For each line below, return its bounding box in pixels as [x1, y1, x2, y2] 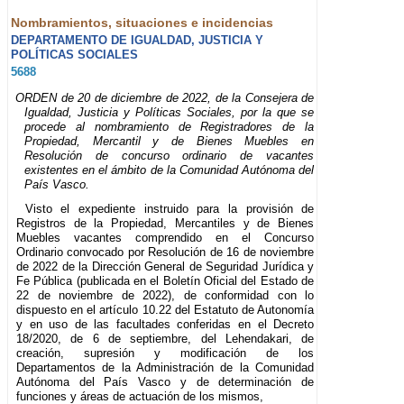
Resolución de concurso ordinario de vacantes [24, 149, 315, 163]
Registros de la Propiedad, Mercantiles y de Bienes [16, 216, 315, 231]
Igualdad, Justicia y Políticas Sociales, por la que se [24, 106, 315, 120]
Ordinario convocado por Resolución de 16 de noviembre [16, 245, 315, 260]
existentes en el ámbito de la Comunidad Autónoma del [24, 163, 315, 178]
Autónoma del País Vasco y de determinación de [16, 375, 315, 390]
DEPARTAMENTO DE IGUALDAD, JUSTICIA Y [11, 33, 263, 48]
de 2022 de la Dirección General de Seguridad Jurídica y [16, 260, 315, 274]
